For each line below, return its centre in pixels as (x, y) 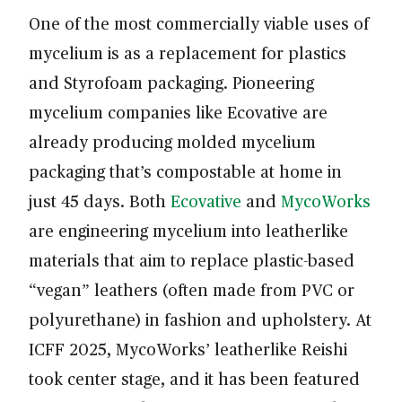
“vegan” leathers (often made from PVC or (192, 290)
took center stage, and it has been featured (194, 379)
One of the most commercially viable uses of (199, 23)
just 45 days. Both (100, 201)
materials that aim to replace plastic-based (192, 260)
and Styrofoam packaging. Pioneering (171, 83)
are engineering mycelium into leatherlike (188, 231)
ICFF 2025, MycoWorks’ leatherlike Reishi (188, 349)
